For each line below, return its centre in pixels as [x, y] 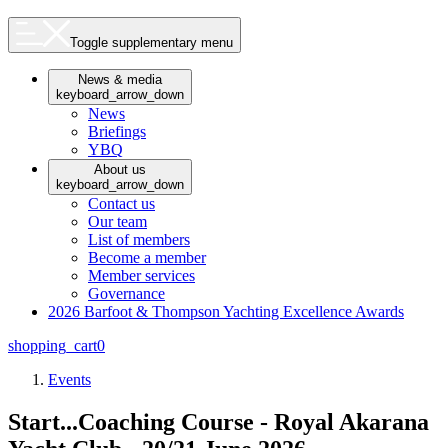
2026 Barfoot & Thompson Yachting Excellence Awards [226, 311]
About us [120, 169]
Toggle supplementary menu [151, 42]
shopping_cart [52, 345]
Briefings [117, 131]
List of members [139, 239]
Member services [141, 275]
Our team [117, 221]
